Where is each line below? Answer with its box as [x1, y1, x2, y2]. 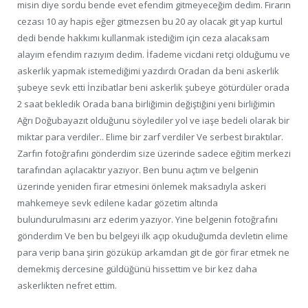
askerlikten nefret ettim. [17, 278, 117, 291]
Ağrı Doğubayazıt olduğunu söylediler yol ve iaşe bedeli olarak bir [17, 113, 289, 126]
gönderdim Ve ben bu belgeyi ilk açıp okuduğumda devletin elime [17, 229, 288, 242]
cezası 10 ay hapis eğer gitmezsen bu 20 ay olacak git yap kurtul [17, 14, 283, 27]
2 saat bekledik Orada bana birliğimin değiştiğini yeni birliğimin [17, 97, 275, 110]
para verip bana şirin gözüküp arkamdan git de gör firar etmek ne [17, 245, 289, 258]
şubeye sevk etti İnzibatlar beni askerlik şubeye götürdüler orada [17, 80, 289, 93]
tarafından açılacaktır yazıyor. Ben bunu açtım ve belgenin [17, 163, 258, 176]
